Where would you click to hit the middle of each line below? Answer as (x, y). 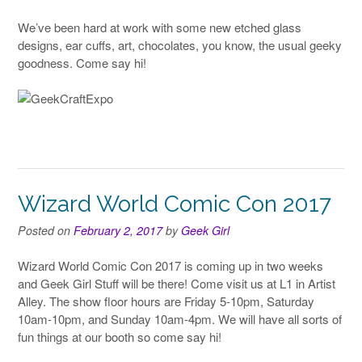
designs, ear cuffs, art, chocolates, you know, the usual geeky (180, 44)
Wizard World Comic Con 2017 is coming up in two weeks (170, 266)
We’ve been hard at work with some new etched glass (160, 27)
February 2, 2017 (118, 230)
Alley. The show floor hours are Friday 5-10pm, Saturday (166, 301)
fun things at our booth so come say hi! (120, 337)
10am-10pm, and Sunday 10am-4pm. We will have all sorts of (180, 319)
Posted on (46, 230)
